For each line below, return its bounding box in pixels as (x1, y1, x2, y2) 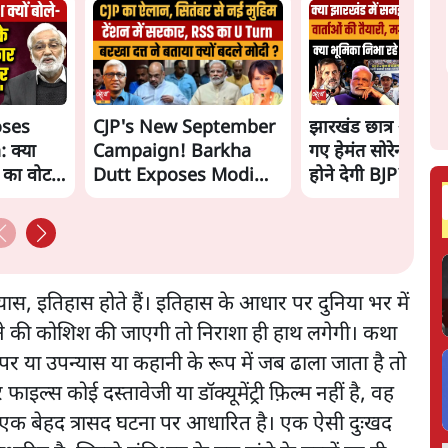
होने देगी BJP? (309, 164, 407, 188)
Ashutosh (93, 212, 175, 236)
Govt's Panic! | (93, 188, 221, 212)
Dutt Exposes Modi (93, 164, 255, 188)
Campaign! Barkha (93, 140, 252, 164)
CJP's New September (93, 116, 276, 140)
